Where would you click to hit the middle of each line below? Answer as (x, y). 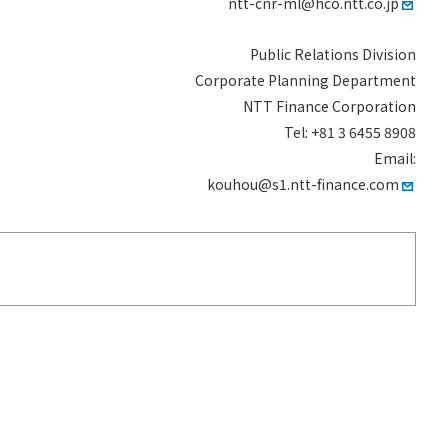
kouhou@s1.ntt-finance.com (303, 184)
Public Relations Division (333, 54)
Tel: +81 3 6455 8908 (350, 132)
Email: (395, 158)
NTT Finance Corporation (329, 106)
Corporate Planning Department (305, 80)
